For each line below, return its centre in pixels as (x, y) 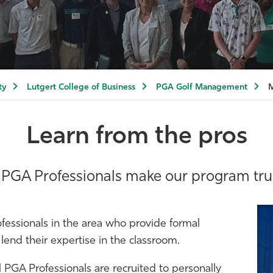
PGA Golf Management (202, 87)
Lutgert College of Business (81, 87)
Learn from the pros (136, 137)
